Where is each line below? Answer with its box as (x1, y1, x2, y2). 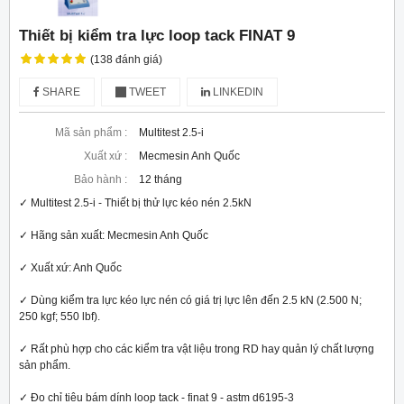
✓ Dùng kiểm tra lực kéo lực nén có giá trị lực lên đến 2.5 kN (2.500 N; (19, 294, 364, 308)
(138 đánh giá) (89, 53, 162, 67)
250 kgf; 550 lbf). (19, 310, 100, 324)
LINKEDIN (210, 86, 263, 99)
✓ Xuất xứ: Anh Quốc (19, 262, 122, 275)
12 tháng (139, 173, 182, 187)
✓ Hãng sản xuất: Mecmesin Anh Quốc (19, 229, 208, 243)
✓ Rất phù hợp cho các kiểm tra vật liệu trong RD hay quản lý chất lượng (19, 343, 377, 356)
